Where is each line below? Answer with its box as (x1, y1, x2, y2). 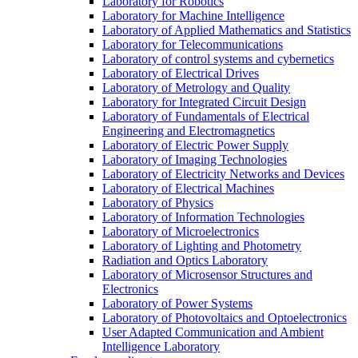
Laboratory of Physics (102, 195, 213, 209)
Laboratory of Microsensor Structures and (102, 267, 312, 281)
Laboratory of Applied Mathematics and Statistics (102, 22, 351, 37)
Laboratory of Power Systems (102, 296, 253, 310)
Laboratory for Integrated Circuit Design (102, 94, 306, 109)
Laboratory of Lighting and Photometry (102, 238, 301, 253)
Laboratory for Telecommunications (102, 37, 283, 51)
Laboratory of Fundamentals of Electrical (102, 109, 309, 123)
